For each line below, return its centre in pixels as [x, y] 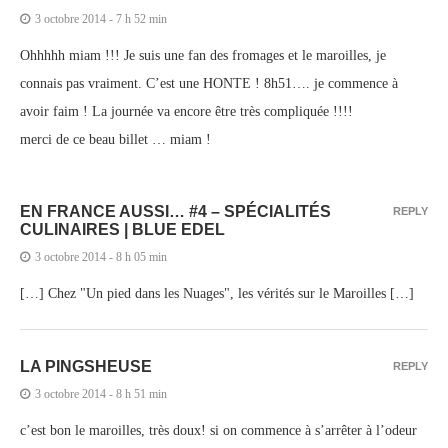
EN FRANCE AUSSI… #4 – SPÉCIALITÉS [175, 211]
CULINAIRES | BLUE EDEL [122, 229]
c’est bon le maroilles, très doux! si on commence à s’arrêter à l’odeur [218, 430]
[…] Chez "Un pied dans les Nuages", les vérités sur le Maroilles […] [217, 293]
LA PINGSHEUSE [86, 366]
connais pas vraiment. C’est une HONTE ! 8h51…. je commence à [209, 83]
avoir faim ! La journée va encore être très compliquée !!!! [186, 111]
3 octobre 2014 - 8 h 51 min [101, 393]
